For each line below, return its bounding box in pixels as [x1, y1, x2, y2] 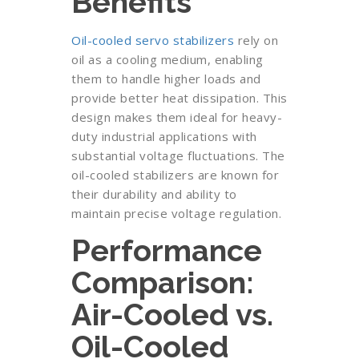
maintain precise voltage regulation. [71, 205, 281, 221]
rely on [234, 32, 278, 48]
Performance [71, 232, 262, 268]
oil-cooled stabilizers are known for [71, 167, 279, 183]
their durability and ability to [71, 186, 237, 202]
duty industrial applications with [71, 128, 257, 144]
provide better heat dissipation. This [71, 90, 288, 106]
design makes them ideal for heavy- [71, 109, 282, 125]
